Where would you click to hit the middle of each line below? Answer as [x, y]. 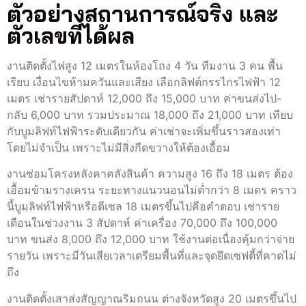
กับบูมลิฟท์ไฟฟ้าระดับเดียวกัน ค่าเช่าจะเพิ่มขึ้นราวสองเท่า [144, 131]
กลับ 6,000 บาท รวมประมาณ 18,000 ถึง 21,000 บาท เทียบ [150, 114]
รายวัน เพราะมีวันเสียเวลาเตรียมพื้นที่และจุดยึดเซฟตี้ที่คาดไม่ [152, 256]
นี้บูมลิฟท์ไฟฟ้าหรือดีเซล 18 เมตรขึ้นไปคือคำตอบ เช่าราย [143, 207]
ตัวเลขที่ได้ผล [71, 35]
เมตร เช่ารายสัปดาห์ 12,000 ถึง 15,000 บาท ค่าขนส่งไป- [144, 98]
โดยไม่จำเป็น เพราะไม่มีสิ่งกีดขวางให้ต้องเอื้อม [119, 147]
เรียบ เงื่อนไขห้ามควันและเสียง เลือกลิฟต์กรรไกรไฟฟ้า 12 [144, 82]
